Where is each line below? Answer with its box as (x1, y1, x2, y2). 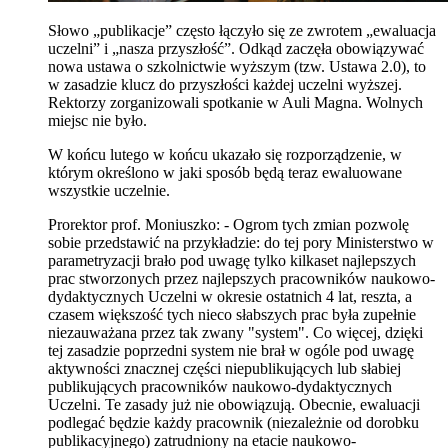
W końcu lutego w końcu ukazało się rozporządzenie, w (48, 145, 402, 163)
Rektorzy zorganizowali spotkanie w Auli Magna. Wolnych (48, 93, 423, 111)
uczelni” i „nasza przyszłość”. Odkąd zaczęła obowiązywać (48, 39, 424, 57)
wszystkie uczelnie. (48, 181, 170, 199)
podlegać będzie (48, 413, 154, 431)
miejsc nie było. (48, 111, 147, 129)
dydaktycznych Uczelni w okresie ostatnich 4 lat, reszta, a (48, 287, 412, 305)
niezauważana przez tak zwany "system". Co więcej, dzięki (48, 323, 423, 341)
